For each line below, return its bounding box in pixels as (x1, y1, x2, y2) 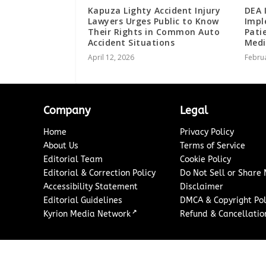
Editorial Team (43, 154, 103, 164)
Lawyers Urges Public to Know (87, 15, 219, 27)
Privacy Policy (180, 126, 235, 137)
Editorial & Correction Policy (43, 167, 156, 178)
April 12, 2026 (87, 52, 134, 62)
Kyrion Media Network (43, 208, 131, 219)
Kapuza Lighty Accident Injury (87, 4, 221, 16)
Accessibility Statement (43, 181, 138, 192)
